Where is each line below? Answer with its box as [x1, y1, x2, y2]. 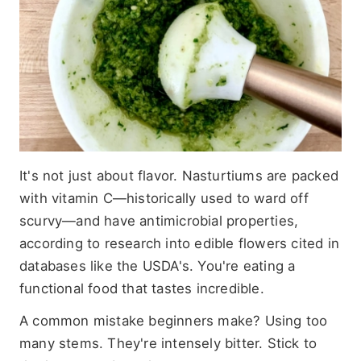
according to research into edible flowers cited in [19, 234, 340, 251]
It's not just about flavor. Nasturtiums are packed [19, 167, 339, 184]
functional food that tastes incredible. [19, 280, 264, 297]
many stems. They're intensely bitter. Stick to [19, 335, 317, 352]
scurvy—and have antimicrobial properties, [19, 212, 299, 229]
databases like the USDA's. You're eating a [19, 257, 296, 274]
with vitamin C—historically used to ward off [19, 189, 309, 206]
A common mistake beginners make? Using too [19, 313, 328, 330]
